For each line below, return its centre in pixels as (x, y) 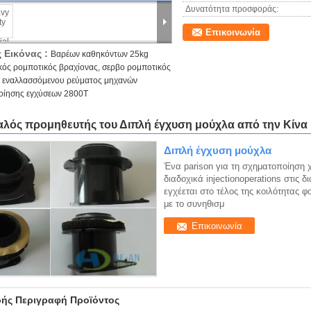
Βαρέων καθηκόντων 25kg (100, 54)
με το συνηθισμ (194, 204)
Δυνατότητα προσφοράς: (232, 9)
